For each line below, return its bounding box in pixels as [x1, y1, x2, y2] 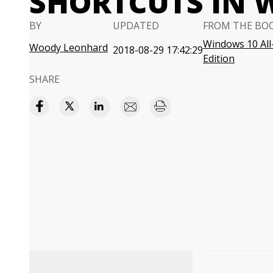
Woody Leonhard [29, 41, 108, 54]
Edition [203, 52, 235, 65]
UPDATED [113, 19, 159, 32]
